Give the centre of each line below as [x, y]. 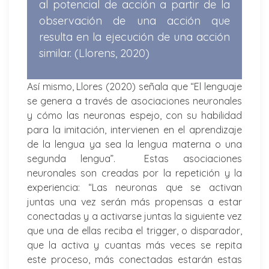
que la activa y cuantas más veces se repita [134, 245]
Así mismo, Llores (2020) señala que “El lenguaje [134, 86]
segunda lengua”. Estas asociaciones [134, 158]
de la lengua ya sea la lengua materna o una [134, 144]
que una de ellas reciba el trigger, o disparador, [134, 230]
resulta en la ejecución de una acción [134, 37]
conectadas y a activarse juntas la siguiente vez [134, 216]
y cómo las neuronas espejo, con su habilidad [134, 115]
